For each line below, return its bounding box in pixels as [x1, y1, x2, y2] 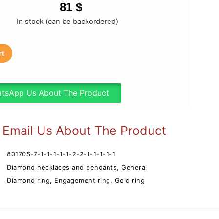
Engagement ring [54, 176, 110, 184]
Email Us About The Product [2, 123, 166, 138]
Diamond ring [7, 176, 50, 184]
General [121, 163, 147, 171]
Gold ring [114, 176, 145, 184]
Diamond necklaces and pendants [7, 163, 117, 171]
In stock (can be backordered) [16, 17, 118, 26]
